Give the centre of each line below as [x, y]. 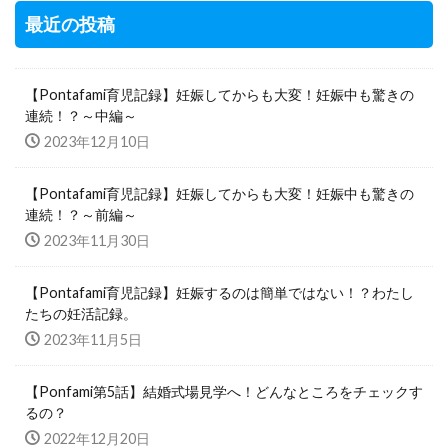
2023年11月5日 [93, 339]
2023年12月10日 [97, 141]
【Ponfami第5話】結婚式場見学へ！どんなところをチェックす [224, 391]
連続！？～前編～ [81, 214]
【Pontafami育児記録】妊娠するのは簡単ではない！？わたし [219, 292]
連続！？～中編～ [81, 115]
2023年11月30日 [97, 240]
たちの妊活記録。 [81, 313]
